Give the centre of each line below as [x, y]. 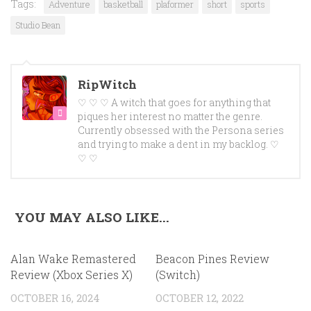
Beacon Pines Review [212, 259]
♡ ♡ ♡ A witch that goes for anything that [174, 103]
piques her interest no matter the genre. [170, 117]
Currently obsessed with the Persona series [181, 131]
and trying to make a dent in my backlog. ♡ [178, 145]
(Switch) [178, 275]
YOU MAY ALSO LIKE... [92, 217]
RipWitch [107, 85]
